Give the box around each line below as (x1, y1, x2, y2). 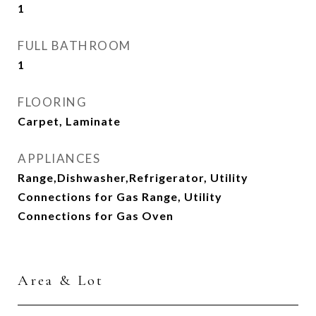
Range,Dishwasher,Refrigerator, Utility (18, 171, 248, 184)
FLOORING (18, 95, 87, 109)
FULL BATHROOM (18, 38, 131, 53)
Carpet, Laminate (18, 114, 121, 128)
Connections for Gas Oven (18, 209, 174, 222)
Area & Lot (18, 272, 104, 289)
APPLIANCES (18, 151, 100, 166)
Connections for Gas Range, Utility (18, 190, 222, 203)
